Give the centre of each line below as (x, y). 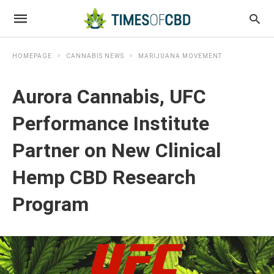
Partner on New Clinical (117, 150)
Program (50, 204)
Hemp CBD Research (104, 177)
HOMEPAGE (32, 56)
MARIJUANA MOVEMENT (180, 56)
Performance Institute (111, 124)
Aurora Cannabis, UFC (109, 97)
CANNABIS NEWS (95, 56)
